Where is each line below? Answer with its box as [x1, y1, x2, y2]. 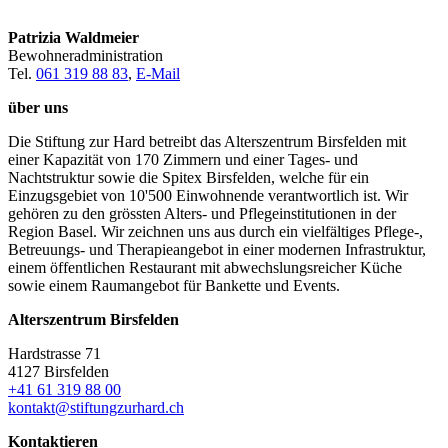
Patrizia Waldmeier [8, 28, 139, 46]
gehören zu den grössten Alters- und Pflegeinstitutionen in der [8, 204, 396, 222]
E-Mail [136, 64, 180, 82]
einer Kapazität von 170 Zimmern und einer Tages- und [8, 150, 358, 168]
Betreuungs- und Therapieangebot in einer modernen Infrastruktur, [8, 240, 426, 258]
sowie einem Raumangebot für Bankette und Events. [8, 276, 340, 294]
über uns [8, 98, 68, 116]
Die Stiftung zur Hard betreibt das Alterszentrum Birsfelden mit [8, 132, 406, 150]
